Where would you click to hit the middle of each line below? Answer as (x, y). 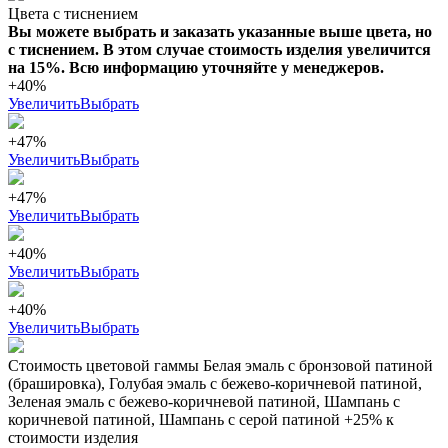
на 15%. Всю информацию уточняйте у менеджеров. (196, 68)
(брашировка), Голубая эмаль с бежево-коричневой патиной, (215, 384)
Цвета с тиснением (73, 14)
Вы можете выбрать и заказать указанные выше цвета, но (220, 32)
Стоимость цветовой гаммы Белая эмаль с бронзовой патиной (220, 366)
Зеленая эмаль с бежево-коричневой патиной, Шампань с (204, 402)
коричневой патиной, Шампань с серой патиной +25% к (201, 420)
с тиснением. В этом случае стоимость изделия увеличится (219, 50)
